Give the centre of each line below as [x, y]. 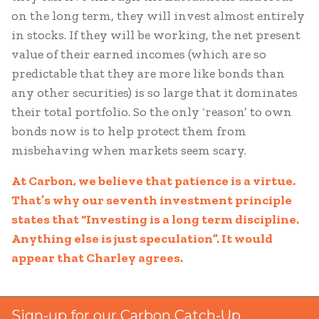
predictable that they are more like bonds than [148, 73]
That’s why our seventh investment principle [152, 200]
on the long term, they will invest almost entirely [158, 16]
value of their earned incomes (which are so [139, 54]
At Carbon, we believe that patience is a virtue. [153, 181]
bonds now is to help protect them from [129, 131]
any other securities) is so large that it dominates [155, 93]
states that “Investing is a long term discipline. [155, 219]
